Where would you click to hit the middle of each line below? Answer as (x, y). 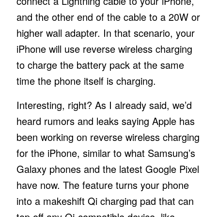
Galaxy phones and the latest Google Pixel (108, 169)
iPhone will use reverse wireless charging (104, 48)
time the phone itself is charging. (87, 80)
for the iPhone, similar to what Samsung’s (106, 153)
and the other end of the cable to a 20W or (108, 16)
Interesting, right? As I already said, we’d (104, 105)
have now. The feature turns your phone (102, 185)
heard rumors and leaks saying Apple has (105, 121)
